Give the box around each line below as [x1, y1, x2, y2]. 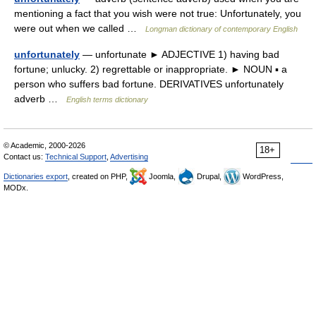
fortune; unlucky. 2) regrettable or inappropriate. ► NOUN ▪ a [14, 63, 287, 75]
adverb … [14, 93, 66, 104]
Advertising [110, 152, 148, 161]
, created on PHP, [68, 172, 130, 181]
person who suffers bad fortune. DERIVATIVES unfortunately [14, 78, 284, 90]
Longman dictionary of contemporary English [145, 25, 298, 33]
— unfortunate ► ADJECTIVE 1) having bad [80, 49, 279, 60]
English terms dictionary [66, 95, 148, 104]
